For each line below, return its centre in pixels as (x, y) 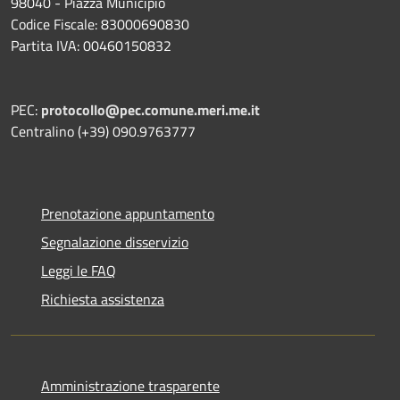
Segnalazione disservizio (115, 242)
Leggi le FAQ (79, 270)
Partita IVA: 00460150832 (91, 45)
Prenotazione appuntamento (128, 213)
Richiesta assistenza (103, 299)
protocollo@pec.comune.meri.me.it (150, 109)
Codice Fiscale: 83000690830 (100, 24)
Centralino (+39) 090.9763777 (103, 131)
